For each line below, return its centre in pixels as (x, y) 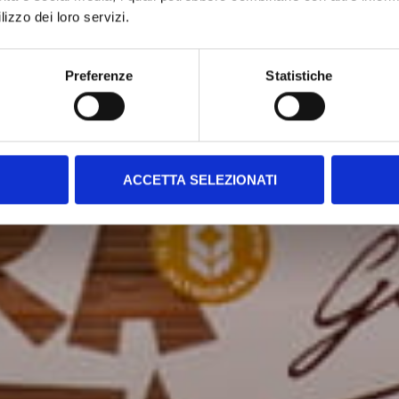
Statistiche (299, 76)
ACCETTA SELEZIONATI (199, 180)
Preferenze (99, 76)
